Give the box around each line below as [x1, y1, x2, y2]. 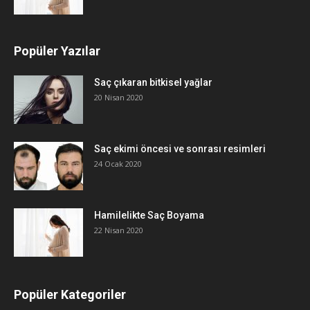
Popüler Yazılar [14, 43, 100, 58]
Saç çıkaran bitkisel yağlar [94, 76, 212, 88]
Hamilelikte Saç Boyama [94, 209, 204, 221]
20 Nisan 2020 [94, 91, 143, 102]
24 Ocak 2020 [94, 158, 142, 169]
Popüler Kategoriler [14, 286, 126, 302]
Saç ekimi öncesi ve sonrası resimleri [94, 143, 266, 154]
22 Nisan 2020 [94, 224, 143, 235]
